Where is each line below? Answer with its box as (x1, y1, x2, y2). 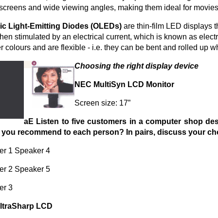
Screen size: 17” (74, 99, 130, 108)
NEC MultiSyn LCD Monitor (74, 80, 174, 89)
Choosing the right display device (74, 62, 199, 71)
